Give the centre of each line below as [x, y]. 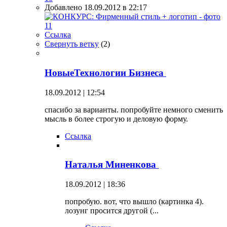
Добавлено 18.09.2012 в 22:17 [96, 8]
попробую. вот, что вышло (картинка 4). [134, 202]
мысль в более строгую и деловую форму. [116, 119]
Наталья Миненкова [112, 165]
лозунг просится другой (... [112, 211]
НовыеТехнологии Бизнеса [105, 72]
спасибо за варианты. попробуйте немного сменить [134, 109]
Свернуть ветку [72, 44]
